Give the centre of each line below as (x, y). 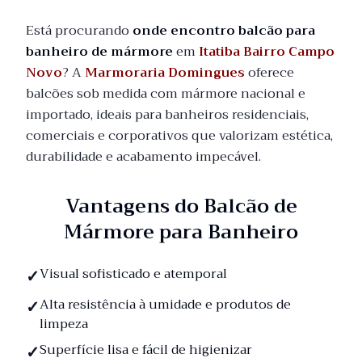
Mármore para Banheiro (181, 232)
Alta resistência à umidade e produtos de (165, 305)
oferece (269, 73)
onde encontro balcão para (224, 31)
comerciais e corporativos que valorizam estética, (179, 136)
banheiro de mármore (99, 52)
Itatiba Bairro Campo (267, 52)
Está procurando (79, 31)
